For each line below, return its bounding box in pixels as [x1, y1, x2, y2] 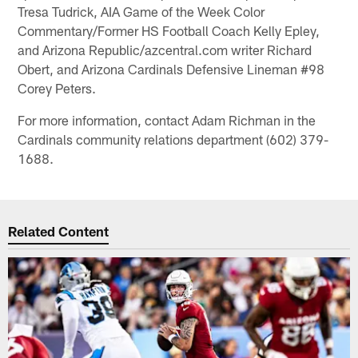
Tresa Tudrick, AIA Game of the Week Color [18, 2, 265, 19]
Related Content [8, 223, 109, 240]
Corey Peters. [18, 79, 97, 96]
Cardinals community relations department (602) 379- [18, 130, 329, 147]
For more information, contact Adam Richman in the [18, 111, 316, 128]
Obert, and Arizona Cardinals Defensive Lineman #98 [18, 60, 325, 77]
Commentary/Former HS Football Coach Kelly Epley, [18, 22, 320, 38]
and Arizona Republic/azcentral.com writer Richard [18, 41, 312, 58]
